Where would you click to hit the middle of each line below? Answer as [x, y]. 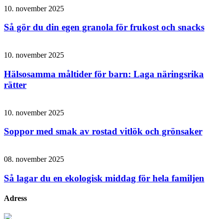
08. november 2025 [34, 159]
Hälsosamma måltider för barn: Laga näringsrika [104, 74]
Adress [15, 198]
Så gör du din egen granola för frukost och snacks [104, 27]
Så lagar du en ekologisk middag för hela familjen [104, 178]
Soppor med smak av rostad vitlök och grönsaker [103, 131]
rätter [15, 85]
